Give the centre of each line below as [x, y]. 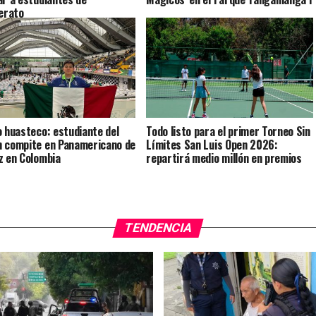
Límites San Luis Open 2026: [212, 144]
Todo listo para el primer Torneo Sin [228, 131]
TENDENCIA [158, 227]
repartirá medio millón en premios [224, 158]
